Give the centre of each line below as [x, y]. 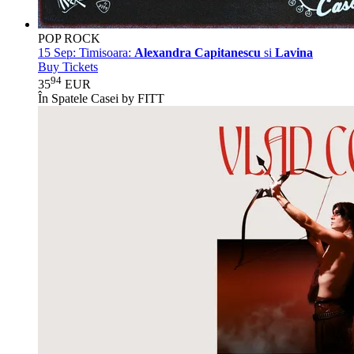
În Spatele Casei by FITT [101, 99]
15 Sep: [57, 53]
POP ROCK [69, 39]
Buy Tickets [68, 67]
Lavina [294, 53]
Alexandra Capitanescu [198, 53]
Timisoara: [105, 53]
